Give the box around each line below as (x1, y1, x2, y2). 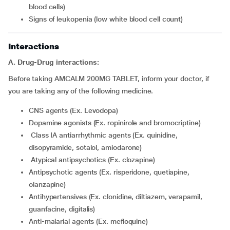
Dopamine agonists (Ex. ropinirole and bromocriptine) (33, 119, 201, 127)
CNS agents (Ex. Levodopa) (33, 106, 119, 114)
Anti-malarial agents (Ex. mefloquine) (33, 217, 148, 225)
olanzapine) (29, 180, 66, 188)
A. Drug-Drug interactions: (8, 58, 99, 66)
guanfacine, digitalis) (29, 205, 95, 213)
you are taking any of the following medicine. (8, 87, 154, 95)
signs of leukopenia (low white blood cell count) (33, 15, 187, 23)
